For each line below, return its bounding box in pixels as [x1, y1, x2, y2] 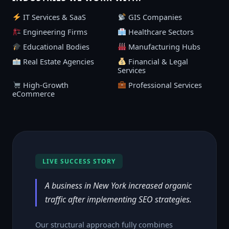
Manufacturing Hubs [126, 41, 200, 52]
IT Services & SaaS [20, 11, 86, 22]
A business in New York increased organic [45, 179, 192, 191]
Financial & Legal [126, 56, 188, 66]
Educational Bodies [20, 41, 89, 52]
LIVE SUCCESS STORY [42, 156, 116, 166]
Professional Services [126, 79, 202, 90]
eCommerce [12, 88, 55, 99]
